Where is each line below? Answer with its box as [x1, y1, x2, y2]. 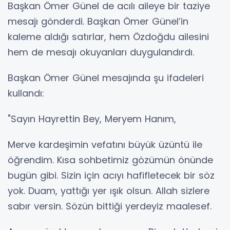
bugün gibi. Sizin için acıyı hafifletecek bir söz [8, 169, 215, 182]
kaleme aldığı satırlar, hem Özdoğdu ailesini [8, 30, 209, 44]
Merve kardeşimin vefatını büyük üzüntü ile [8, 138, 202, 151]
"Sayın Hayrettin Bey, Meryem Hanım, [8, 112, 176, 126]
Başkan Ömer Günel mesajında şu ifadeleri [8, 71, 204, 85]
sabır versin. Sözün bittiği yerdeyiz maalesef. [8, 200, 212, 213]
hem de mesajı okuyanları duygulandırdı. [8, 46, 194, 59]
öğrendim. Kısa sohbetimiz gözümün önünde [8, 154, 213, 167]
